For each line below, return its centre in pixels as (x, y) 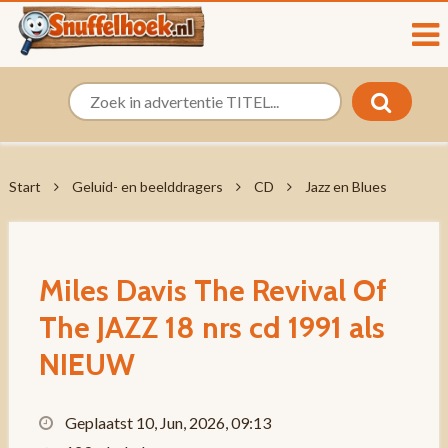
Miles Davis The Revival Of (212, 290)
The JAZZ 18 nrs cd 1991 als (211, 327)
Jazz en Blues (345, 186)
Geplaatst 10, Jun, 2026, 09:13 (166, 422)
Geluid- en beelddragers (147, 186)
